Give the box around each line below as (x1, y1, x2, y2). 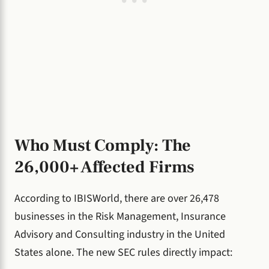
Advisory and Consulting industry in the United (14, 226, 225, 242)
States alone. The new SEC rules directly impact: (14, 244, 232, 260)
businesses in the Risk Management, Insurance (14, 208, 226, 224)
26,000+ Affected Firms (14, 156, 195, 178)
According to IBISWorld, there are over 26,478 (14, 190, 219, 206)
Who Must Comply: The (14, 134, 191, 157)
